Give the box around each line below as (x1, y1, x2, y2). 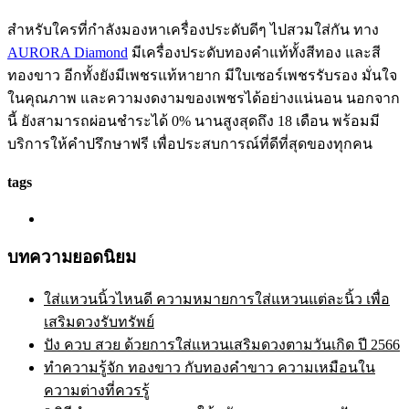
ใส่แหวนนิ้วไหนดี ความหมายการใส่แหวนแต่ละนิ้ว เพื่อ (44, 291, 390, 307)
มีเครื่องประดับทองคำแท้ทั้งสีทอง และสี (128, 45, 381, 61)
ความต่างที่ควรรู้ (44, 383, 150, 398)
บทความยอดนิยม (7, 247, 136, 267)
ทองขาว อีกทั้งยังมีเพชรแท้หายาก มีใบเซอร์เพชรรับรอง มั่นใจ (7, 68, 397, 84)
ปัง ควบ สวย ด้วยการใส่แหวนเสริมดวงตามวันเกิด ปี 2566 (44, 337, 400, 352)
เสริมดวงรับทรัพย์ (44, 314, 154, 330)
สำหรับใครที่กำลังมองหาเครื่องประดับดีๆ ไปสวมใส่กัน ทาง (7, 22, 379, 38)
